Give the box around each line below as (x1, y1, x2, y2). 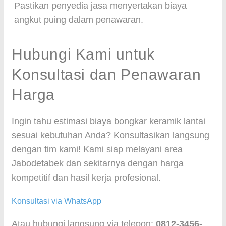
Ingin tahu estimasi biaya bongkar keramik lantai (12, 116, 205, 126)
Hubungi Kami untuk (12, 46, 155, 63)
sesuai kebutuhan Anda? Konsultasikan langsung (12, 130, 209, 140)
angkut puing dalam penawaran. (14, 15, 143, 25)
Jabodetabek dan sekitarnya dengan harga (12, 158, 184, 168)
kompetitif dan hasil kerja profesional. (12, 173, 161, 183)
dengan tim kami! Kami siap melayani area (12, 144, 183, 154)
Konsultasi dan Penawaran (12, 66, 201, 83)
